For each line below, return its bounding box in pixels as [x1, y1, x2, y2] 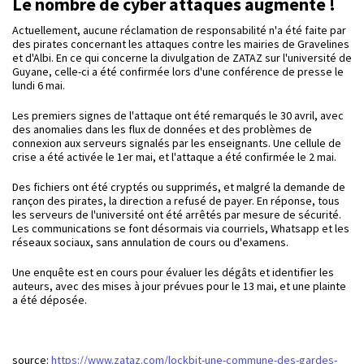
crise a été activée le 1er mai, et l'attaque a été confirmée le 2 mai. [12, 149, 339, 164]
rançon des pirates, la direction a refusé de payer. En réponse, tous [12, 193, 340, 208]
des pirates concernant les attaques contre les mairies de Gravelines [12, 36, 349, 51]
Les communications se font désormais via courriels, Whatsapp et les [12, 220, 349, 236]
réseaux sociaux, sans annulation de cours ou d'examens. [12, 234, 291, 249]
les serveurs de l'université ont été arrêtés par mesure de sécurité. [12, 206, 341, 222]
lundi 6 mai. [12, 77, 67, 93]
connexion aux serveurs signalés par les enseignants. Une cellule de [12, 135, 341, 150]
